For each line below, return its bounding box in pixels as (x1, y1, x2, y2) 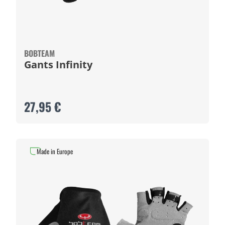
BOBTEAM (24, 47, 55, 59)
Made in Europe (37, 146, 73, 156)
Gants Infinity (24, 58, 92, 71)
